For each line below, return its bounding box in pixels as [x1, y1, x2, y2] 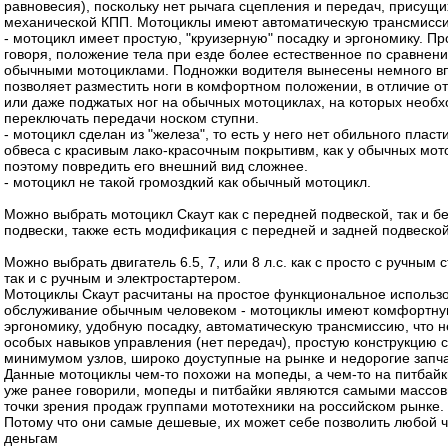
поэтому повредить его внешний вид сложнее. [4, 157, 308, 174]
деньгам [4, 429, 58, 446]
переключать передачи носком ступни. [4, 109, 259, 126]
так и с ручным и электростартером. [4, 269, 241, 286]
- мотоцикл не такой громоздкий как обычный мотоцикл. [4, 173, 371, 190]
